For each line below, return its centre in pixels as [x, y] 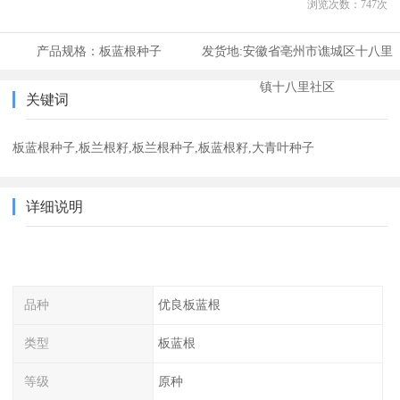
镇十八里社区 [297, 87]
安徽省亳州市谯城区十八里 [317, 51]
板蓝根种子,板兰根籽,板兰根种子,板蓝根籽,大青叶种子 [164, 148]
